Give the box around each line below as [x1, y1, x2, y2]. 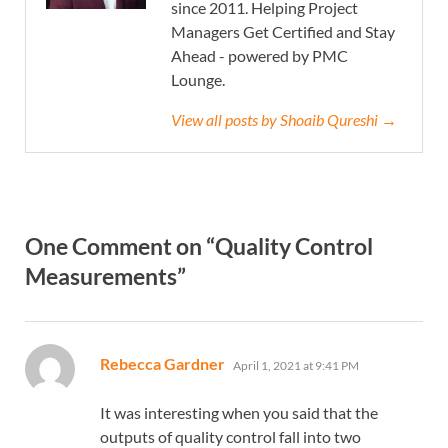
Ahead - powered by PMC [171, 46, 348, 66]
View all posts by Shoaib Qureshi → [171, 110, 397, 130]
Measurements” [25, 262, 186, 291]
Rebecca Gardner [100, 354, 225, 374]
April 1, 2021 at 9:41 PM [233, 358, 359, 374]
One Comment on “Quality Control [25, 232, 373, 261]
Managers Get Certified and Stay [171, 22, 395, 42]
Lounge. [171, 70, 225, 90]
